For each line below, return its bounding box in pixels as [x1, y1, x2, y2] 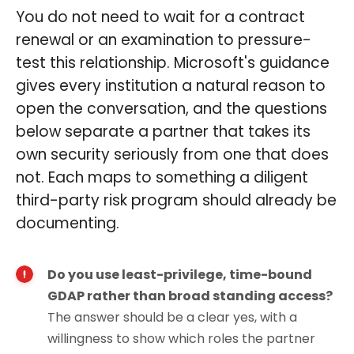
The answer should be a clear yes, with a [47, 307, 297, 326]
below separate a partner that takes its [16, 120, 311, 142]
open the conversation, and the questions [16, 97, 327, 119]
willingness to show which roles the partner [47, 329, 315, 348]
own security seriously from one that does [16, 143, 329, 165]
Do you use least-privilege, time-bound [47, 265, 312, 284]
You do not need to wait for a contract [16, 6, 305, 28]
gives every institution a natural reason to [16, 74, 326, 96]
